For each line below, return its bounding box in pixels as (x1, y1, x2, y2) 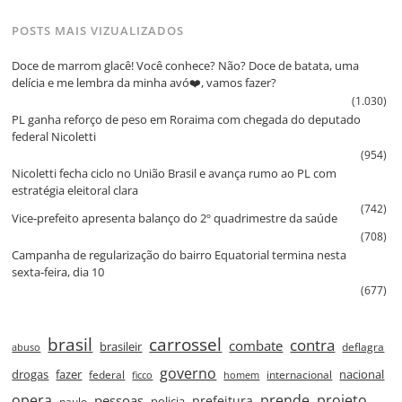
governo (160, 363, 217, 383)
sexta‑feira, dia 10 (12, 263, 105, 280)
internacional (267, 366, 333, 382)
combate (229, 336, 284, 354)
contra (290, 334, 336, 355)
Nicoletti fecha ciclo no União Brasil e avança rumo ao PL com (12, 164, 337, 181)
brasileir (100, 338, 143, 354)
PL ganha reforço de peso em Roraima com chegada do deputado (12, 110, 362, 127)
